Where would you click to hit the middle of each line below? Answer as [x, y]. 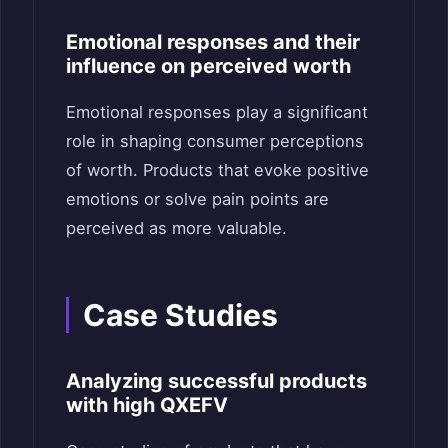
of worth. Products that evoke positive [217, 169]
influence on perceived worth [208, 65]
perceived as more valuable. [176, 227]
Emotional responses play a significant [217, 111]
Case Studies [180, 314]
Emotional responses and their [213, 41]
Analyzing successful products [216, 380]
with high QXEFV [147, 404]
